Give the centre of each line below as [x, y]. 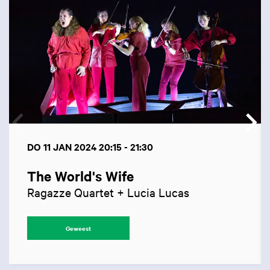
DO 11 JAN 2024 [63, 146]
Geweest [78, 228]
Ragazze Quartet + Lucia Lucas [108, 192]
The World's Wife [80, 176]
